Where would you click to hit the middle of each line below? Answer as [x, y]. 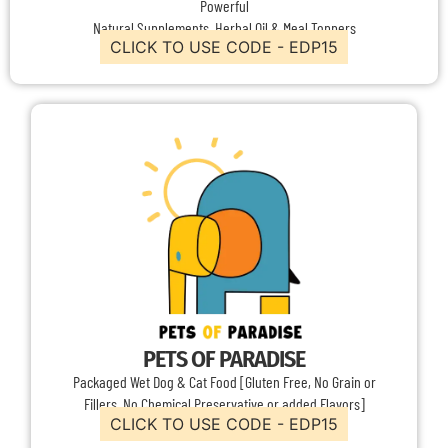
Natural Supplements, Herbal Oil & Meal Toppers [224, 27]
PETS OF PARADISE [224, 359]
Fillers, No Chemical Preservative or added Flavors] [224, 404]
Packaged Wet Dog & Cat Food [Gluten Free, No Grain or [224, 382]
